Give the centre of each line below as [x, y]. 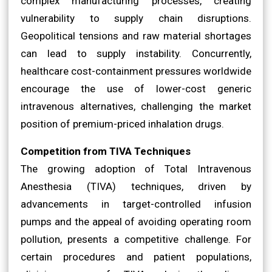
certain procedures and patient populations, [136, 257]
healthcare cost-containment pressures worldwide [136, 71]
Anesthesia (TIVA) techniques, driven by [136, 186]
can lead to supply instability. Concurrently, [136, 53]
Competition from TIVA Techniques [106, 151]
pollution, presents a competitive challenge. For [136, 239]
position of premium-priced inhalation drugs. [122, 124]
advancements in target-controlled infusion [136, 204]
